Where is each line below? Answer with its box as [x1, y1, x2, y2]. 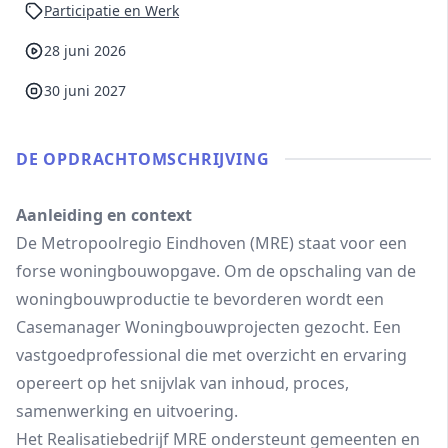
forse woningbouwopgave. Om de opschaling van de [16, 260, 416, 282]
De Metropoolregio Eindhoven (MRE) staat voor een [16, 232, 407, 254]
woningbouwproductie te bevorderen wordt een [16, 288, 384, 310]
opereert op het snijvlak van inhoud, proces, [16, 372, 349, 394]
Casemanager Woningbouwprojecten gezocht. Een [16, 316, 401, 338]
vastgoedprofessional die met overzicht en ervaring [16, 344, 407, 366]
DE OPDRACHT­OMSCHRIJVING [16, 148, 270, 170]
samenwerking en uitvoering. [16, 400, 238, 422]
